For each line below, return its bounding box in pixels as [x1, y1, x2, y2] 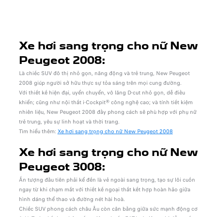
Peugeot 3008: [18, 163, 108, 173]
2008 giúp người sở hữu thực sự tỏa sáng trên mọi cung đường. [18, 79, 182, 87]
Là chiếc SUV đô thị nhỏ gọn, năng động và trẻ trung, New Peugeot [18, 69, 190, 77]
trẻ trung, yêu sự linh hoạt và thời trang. [18, 118, 120, 126]
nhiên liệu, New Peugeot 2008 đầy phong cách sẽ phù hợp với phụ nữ [18, 108, 197, 116]
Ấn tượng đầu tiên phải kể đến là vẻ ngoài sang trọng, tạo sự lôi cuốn [18, 176, 195, 184]
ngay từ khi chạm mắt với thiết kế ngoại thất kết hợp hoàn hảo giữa [18, 186, 190, 194]
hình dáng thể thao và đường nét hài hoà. [18, 195, 126, 203]
